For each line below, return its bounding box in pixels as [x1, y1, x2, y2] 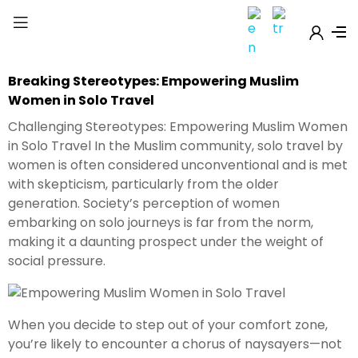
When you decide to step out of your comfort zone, [8, 315, 328, 334]
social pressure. [8, 251, 105, 270]
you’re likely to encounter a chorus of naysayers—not [8, 334, 342, 353]
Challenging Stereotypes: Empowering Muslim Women [8, 117, 348, 136]
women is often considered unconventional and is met [8, 155, 348, 174]
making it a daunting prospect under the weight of [8, 232, 324, 251]
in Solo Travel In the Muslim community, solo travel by [8, 136, 343, 155]
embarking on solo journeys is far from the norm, [8, 213, 313, 232]
